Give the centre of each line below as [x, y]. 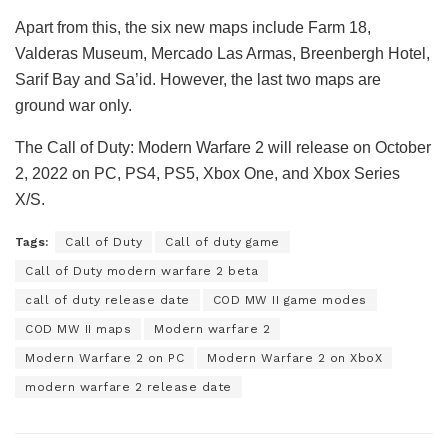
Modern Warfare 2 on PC [104, 358]
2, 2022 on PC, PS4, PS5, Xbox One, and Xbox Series [207, 174]
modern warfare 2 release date [128, 387]
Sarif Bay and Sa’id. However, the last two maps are [198, 80]
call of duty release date [107, 300]
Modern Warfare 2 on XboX [294, 358]
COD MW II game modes [289, 300]
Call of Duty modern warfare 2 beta [141, 271]
